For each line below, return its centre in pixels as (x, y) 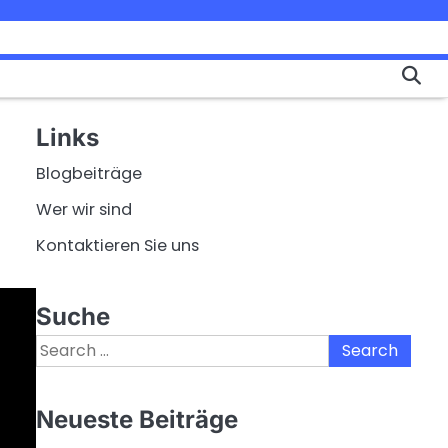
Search (63, 346)
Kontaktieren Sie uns (117, 245)
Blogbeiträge (89, 173)
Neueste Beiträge (137, 420)
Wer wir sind (84, 209)
